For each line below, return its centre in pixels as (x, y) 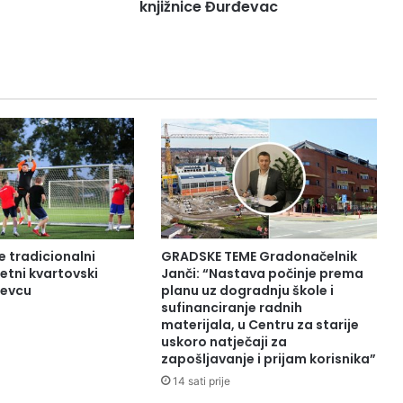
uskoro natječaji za (224, 342)
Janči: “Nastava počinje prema (262, 274)
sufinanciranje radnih (231, 308)
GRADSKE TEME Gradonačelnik (259, 257)
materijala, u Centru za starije (260, 325)
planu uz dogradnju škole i (247, 291)
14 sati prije (201, 381)
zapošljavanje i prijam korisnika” (268, 359)
